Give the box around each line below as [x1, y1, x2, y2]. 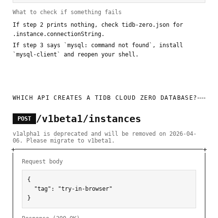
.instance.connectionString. [13, 31, 105, 38]
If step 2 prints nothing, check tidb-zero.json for [13, 21, 183, 29]
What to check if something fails [13, 9, 122, 16]
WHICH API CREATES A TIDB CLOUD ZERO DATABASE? [13, 94, 198, 102]
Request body [22, 158, 63, 165]
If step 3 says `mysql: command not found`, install [13, 42, 183, 49]
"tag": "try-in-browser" [27, 185, 34, 193]
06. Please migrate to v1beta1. [13, 137, 115, 145]
